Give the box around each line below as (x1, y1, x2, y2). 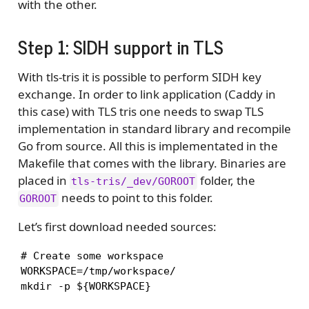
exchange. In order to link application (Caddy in (17, 86, 276, 103)
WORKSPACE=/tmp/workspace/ (20, 265, 176, 278)
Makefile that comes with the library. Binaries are (17, 155, 286, 172)
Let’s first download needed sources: (17, 219, 217, 235)
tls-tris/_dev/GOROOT (71, 175, 196, 188)
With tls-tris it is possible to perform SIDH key (17, 69, 261, 86)
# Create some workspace (20, 250, 163, 263)
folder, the (197, 172, 256, 189)
